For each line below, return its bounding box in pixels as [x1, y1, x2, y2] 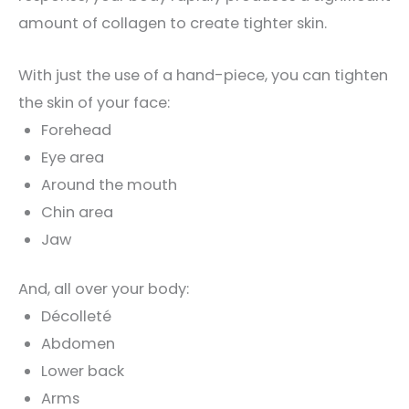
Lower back [40, 361, 124, 383]
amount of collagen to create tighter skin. [18, 13, 327, 35]
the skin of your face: [18, 91, 170, 113]
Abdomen [40, 333, 115, 355]
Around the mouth [40, 173, 177, 195]
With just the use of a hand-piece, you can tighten [18, 64, 388, 86]
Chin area [40, 201, 113, 223]
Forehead [40, 119, 111, 141]
